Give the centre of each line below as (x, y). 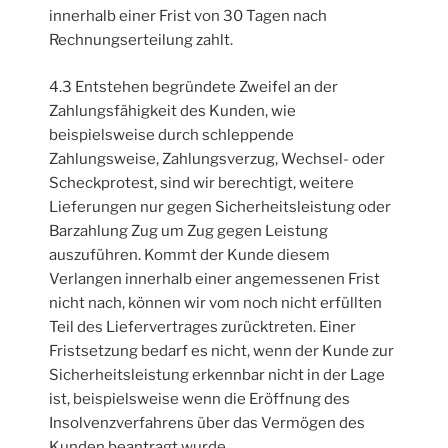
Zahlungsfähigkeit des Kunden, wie (173, 110)
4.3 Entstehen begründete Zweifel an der (194, 86)
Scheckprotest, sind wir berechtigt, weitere (202, 182)
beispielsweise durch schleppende (172, 134)
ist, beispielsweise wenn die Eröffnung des (200, 398)
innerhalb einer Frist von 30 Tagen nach (188, 16)
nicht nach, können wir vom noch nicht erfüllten (216, 302)
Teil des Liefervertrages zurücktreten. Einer (203, 326)
